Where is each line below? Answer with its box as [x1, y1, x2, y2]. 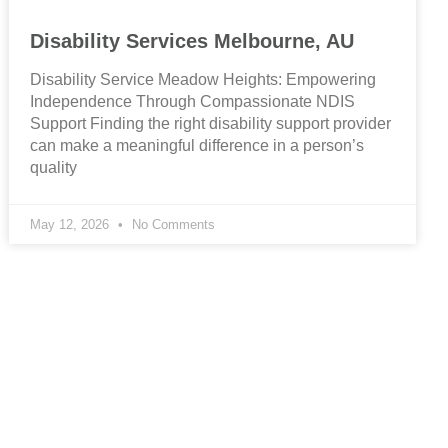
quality [30, 159, 78, 177]
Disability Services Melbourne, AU [30, 30, 355, 53]
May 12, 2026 [30, 217, 114, 233]
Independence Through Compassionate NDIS [30, 93, 356, 111]
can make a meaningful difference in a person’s [30, 137, 365, 155]
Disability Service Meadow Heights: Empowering [30, 71, 377, 89]
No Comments [128, 217, 216, 233]
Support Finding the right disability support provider [30, 115, 392, 133]
